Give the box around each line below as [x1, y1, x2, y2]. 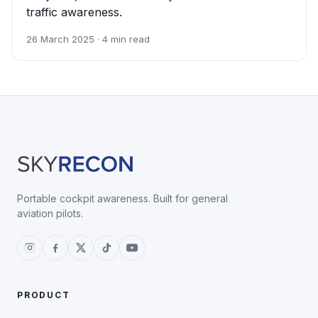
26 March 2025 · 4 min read [26, 33, 150, 45]
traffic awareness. [26, 5, 122, 20]
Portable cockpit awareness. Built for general [17, 192, 228, 205]
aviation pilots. [17, 207, 83, 220]
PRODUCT [17, 290, 70, 301]
